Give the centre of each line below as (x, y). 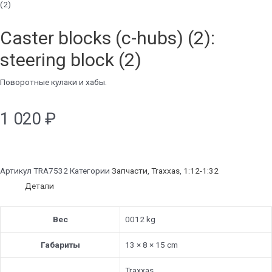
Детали (40, 186)
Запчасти (130, 171)
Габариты (60, 244)
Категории (90, 171)
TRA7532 (52, 171)
